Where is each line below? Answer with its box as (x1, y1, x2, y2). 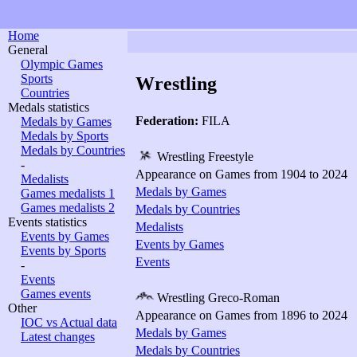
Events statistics (8, 215, 87, 229)
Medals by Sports (21, 129, 108, 143)
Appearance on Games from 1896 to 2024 (135, 308, 347, 322)
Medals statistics (8, 100, 89, 114)
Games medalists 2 (21, 201, 115, 214)
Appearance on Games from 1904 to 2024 (135, 167, 347, 181)
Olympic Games (21, 57, 103, 71)
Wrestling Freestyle (154, 150, 253, 163)
